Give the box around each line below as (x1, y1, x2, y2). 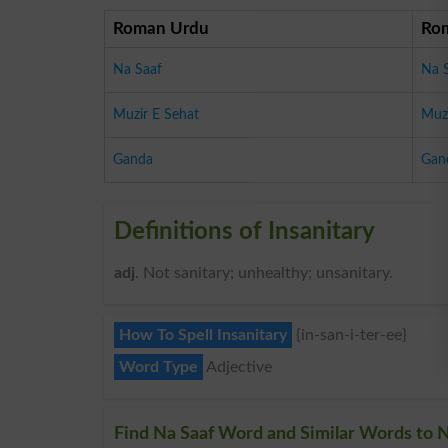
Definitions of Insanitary (114, 219, 375, 244)
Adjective (203, 358, 272, 375)
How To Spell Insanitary (119, 326, 287, 343)
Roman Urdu (113, 19, 209, 37)
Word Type (119, 358, 198, 375)
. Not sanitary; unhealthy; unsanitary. (135, 264, 393, 281)
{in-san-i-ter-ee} (292, 326, 407, 343)
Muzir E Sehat (113, 106, 199, 122)
